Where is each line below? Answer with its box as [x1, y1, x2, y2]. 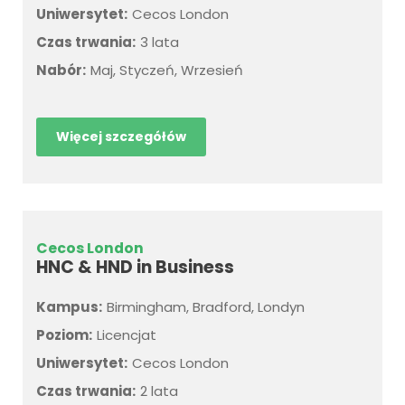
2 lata [140, 381, 178, 400]
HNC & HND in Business [36, 255, 234, 279]
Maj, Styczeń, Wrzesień [90, 61, 243, 80]
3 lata [140, 33, 179, 52]
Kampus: [36, 297, 102, 316]
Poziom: [36, 325, 92, 344]
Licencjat [97, 325, 156, 344]
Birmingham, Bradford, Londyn [107, 297, 305, 316]
